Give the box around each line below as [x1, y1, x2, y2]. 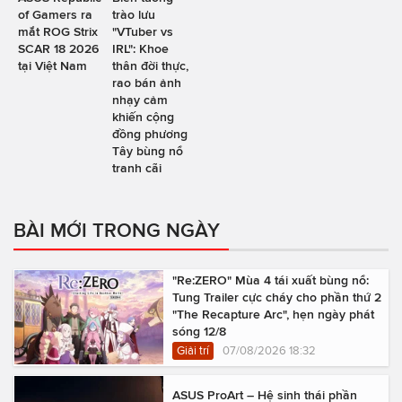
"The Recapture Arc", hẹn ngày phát [172, 306, 374, 321]
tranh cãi [111, 160, 162, 175]
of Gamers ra [18, 6, 92, 22]
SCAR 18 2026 [18, 40, 99, 56]
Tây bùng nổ [111, 143, 183, 158]
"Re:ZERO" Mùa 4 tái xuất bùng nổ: [172, 272, 369, 287]
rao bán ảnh [111, 74, 181, 90]
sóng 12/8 [172, 323, 226, 338]
